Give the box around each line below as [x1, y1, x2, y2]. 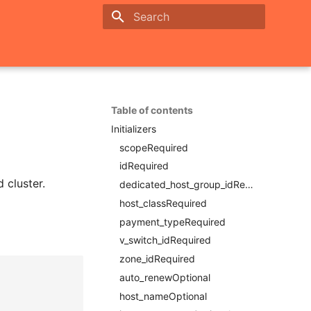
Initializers [111, 122, 156, 135]
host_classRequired [119, 196, 207, 209]
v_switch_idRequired [119, 234, 211, 246]
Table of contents [111, 104, 193, 116]
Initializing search [133, 36, 205, 47]
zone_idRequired [119, 253, 195, 264]
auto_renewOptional [119, 271, 210, 283]
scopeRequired [119, 141, 188, 153]
